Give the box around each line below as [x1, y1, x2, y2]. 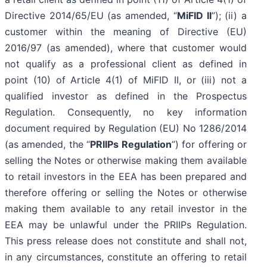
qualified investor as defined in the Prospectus [5, 90, 247, 103]
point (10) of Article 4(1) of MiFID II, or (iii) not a [5, 74, 247, 86]
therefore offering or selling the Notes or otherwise [5, 187, 247, 199]
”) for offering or [171, 138, 247, 151]
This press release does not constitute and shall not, [5, 235, 247, 247]
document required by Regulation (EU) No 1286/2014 [5, 122, 247, 135]
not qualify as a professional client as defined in [5, 58, 247, 70]
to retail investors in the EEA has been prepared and [5, 170, 247, 183]
